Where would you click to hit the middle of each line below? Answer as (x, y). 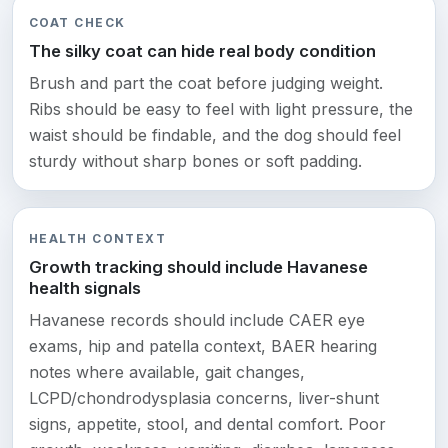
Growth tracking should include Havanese (198, 267)
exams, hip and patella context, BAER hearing (203, 346)
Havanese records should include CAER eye (197, 320)
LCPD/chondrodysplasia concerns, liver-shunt (204, 398)
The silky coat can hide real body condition (202, 51)
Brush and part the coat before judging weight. (206, 83)
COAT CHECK (77, 23)
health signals (85, 288)
